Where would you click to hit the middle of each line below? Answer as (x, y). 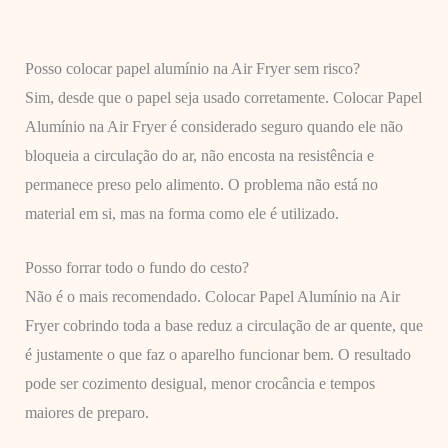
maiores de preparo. (86, 413)
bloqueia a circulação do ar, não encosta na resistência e (199, 155)
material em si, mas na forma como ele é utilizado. (181, 213)
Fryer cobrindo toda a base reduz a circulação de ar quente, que (223, 326)
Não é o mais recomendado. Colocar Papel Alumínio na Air (212, 297)
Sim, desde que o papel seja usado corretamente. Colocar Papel (223, 97)
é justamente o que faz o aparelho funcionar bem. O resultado (217, 355)
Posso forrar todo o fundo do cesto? (136, 268)
